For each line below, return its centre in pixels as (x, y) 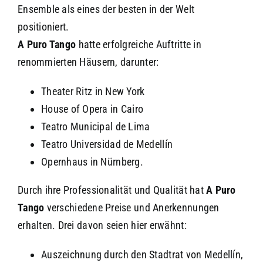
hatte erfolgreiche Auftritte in (139, 44)
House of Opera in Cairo (92, 109)
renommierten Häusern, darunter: (88, 62)
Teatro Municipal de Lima (95, 126)
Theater (58, 91)
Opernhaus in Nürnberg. (92, 161)
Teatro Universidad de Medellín (107, 144)
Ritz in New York (110, 91)
